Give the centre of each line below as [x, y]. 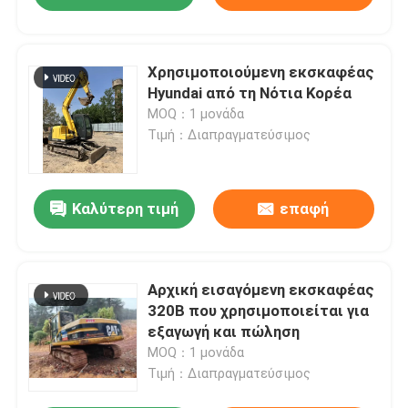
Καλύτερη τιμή [126, 209]
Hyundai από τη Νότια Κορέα [250, 93]
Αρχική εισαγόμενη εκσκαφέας [261, 290]
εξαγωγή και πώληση [224, 332]
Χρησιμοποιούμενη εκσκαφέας [261, 72]
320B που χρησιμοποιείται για [259, 311]
